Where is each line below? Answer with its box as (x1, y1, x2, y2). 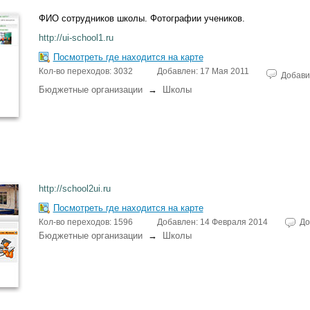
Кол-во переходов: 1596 (38, 217, 133, 227)
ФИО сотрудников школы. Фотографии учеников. (38, 13, 245, 24)
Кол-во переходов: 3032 (38, 66, 133, 76)
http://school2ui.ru (38, 183, 111, 194)
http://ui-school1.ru (38, 33, 113, 43)
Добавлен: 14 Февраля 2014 (156, 217, 268, 227)
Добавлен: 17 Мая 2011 (156, 66, 249, 76)
